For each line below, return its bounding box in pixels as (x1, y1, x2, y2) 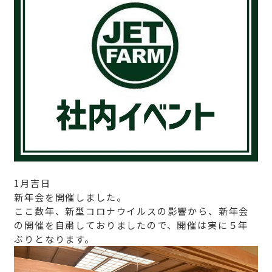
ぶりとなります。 (14, 232, 95, 246)
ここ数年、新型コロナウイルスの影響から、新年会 (14, 204, 250, 218)
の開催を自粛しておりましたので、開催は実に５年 (14, 218, 249, 232)
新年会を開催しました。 (14, 190, 127, 204)
